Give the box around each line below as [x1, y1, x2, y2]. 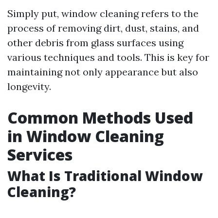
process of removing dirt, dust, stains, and [7, 22, 199, 34]
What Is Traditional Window [7, 166, 202, 185]
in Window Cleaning [7, 126, 164, 146]
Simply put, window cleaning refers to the [7, 7, 199, 19]
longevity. [7, 80, 51, 92]
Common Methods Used [7, 107, 193, 128]
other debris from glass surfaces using [7, 36, 183, 49]
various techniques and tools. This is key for [7, 51, 209, 63]
